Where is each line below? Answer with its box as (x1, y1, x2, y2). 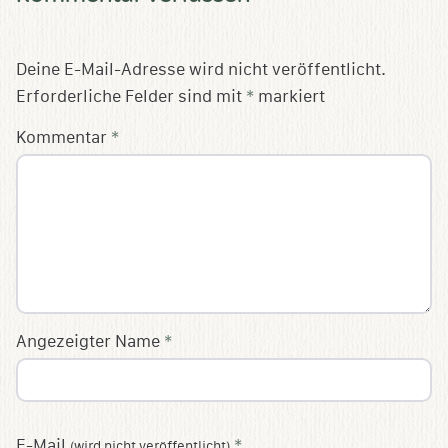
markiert (254, 87, 325, 107)
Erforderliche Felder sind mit (16, 87, 246, 107)
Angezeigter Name (16, 332, 164, 352)
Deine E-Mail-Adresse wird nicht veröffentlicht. (16, 60, 386, 80)
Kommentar (16, 128, 111, 148)
